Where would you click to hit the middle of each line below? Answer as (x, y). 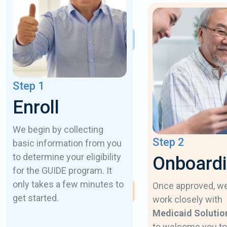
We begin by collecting (58, 130)
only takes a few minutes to (68, 184)
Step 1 (28, 86)
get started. (35, 198)
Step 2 (168, 142)
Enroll (36, 108)
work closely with (187, 199)
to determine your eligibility (67, 157)
